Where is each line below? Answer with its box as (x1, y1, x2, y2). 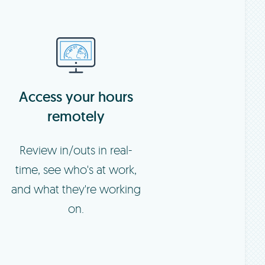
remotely (47, 106, 105, 125)
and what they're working (11, 181, 141, 196)
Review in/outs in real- (20, 142, 132, 157)
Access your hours (18, 87, 133, 106)
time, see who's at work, (15, 161, 137, 177)
